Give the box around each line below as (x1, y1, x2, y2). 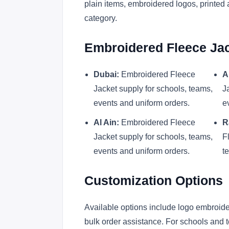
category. (84, 14, 117, 22)
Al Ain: (94, 118, 119, 127)
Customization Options (84, 174, 223, 188)
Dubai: (94, 70, 119, 79)
